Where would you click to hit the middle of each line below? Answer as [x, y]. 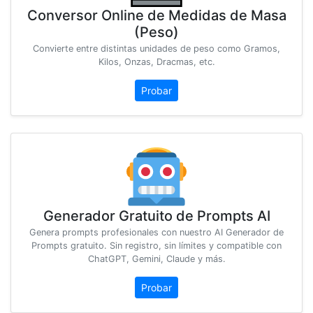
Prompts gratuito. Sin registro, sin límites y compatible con [156, 246]
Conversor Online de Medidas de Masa [156, 16]
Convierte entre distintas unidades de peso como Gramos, [156, 49]
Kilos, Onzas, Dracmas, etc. [156, 62]
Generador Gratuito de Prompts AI [156, 216]
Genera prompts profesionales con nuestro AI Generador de [156, 233]
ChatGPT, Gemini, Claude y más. [156, 259]
